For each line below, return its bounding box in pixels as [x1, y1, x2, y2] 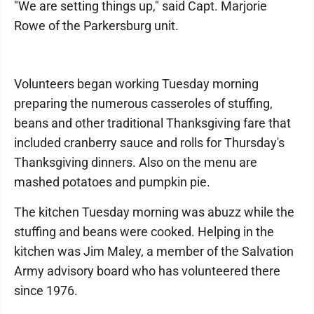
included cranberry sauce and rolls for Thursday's [14, 135, 285, 150]
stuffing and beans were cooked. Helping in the [14, 224, 274, 239]
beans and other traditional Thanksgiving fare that [14, 116, 291, 130]
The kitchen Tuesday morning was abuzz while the [14, 205, 294, 219]
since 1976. [14, 283, 78, 298]
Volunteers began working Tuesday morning [14, 76, 259, 91]
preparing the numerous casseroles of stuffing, [14, 96, 273, 111]
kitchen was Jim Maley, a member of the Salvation [14, 244, 294, 259]
